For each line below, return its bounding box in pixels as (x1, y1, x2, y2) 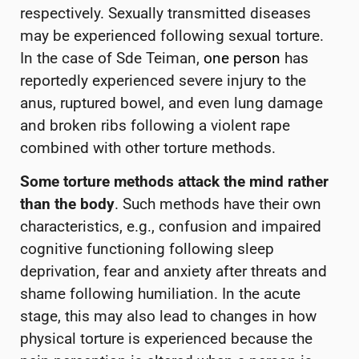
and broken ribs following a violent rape (20, 115, 290, 135)
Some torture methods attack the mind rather (20, 172, 329, 191)
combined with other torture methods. (20, 138, 280, 157)
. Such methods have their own (115, 195, 321, 213)
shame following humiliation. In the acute (20, 284, 301, 303)
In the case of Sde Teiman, (20, 48, 204, 67)
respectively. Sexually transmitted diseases (20, 3, 311, 22)
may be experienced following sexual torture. (20, 26, 324, 45)
